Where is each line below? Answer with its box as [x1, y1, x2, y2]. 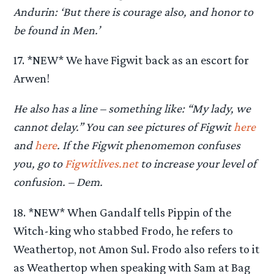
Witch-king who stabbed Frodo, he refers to [13, 223, 234, 237]
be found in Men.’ [13, 23, 101, 37]
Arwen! [13, 72, 50, 86]
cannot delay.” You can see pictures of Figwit [13, 120, 234, 134]
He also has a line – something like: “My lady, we [13, 102, 251, 116]
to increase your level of [138, 157, 257, 171]
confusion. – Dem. [13, 175, 103, 189]
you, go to [13, 157, 65, 171]
